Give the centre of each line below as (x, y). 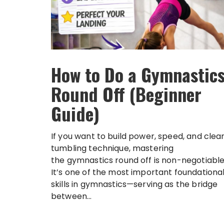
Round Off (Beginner (126, 93)
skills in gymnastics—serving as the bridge (134, 184)
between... (71, 196)
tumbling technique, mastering (112, 148)
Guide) (75, 113)
